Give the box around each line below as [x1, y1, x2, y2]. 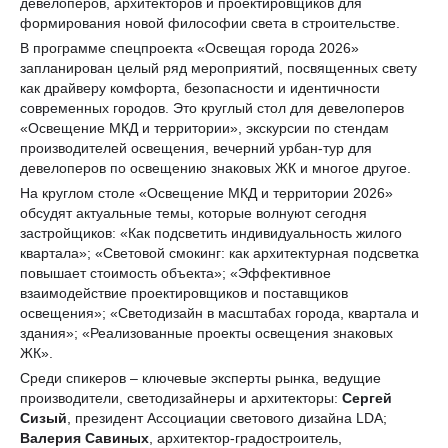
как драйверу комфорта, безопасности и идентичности [20, 79, 380, 96]
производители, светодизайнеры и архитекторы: [20, 389, 342, 406]
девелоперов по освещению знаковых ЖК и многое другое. [20, 159, 411, 176]
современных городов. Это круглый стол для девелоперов [20, 99, 404, 116]
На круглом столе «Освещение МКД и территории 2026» [20, 184, 393, 201]
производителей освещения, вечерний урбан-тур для [20, 139, 372, 156]
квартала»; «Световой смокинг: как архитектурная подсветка [20, 244, 419, 261]
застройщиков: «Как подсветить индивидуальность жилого [20, 224, 402, 241]
